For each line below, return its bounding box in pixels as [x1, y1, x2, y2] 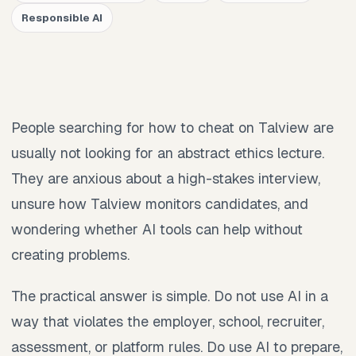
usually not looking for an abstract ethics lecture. [11, 143, 324, 162]
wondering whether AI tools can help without [11, 219, 303, 238]
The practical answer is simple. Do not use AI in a [11, 286, 328, 305]
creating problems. [11, 245, 130, 264]
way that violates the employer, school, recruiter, [11, 311, 324, 331]
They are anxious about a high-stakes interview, [11, 168, 320, 188]
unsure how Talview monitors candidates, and [11, 194, 308, 213]
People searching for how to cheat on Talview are [11, 118, 334, 137]
